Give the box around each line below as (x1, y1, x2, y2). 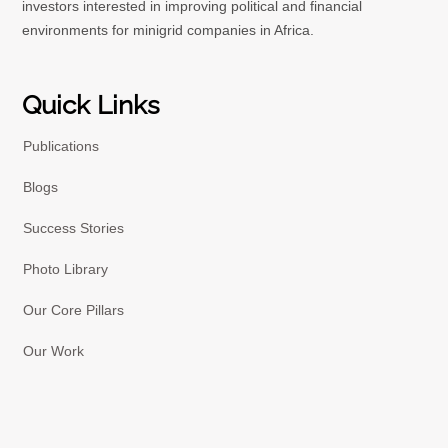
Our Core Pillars (23, 301, 125, 318)
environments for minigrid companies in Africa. (22, 21, 315, 38)
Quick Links (22, 89, 161, 120)
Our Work (23, 342, 85, 359)
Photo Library (23, 260, 109, 277)
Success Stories (23, 219, 125, 236)
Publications (23, 137, 100, 154)
